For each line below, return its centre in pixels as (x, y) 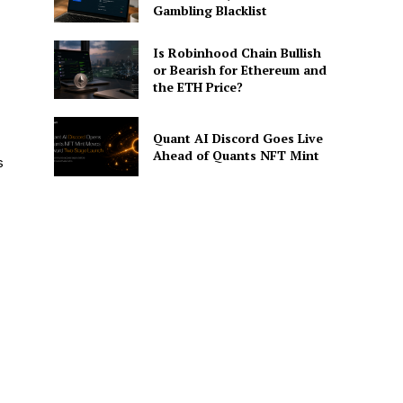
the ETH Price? (197, 87)
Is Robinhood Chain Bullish (237, 53)
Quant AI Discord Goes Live (237, 139)
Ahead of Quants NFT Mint (236, 156)
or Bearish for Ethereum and (239, 70)
